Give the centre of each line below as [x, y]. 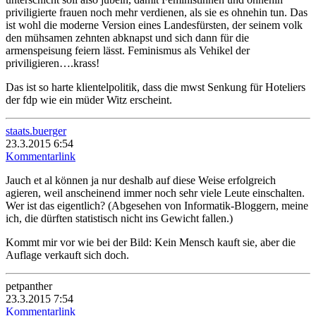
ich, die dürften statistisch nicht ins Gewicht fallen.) [119, 218]
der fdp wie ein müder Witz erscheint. [89, 99]
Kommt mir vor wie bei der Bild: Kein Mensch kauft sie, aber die [151, 242]
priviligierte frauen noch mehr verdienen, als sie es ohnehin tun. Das [157, 12]
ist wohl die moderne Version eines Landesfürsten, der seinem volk [154, 25]
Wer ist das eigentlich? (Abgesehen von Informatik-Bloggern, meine [157, 205]
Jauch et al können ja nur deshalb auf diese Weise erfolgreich [141, 180]
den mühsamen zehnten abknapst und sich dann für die [127, 37]
